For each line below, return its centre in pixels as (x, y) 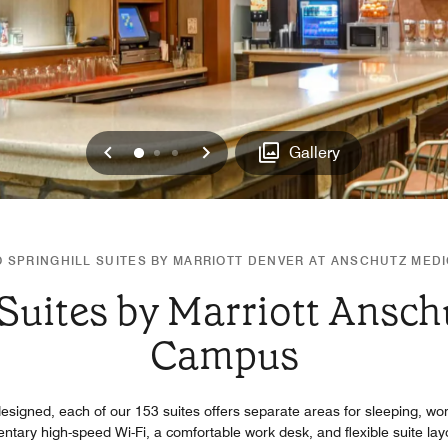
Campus (224, 355)
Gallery (315, 152)
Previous (153, 151)
